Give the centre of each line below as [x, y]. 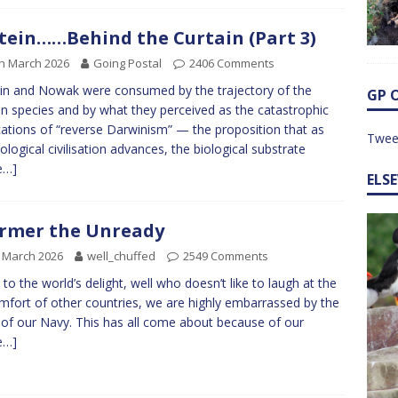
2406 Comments [232, 63]
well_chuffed [121, 256]
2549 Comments [226, 256]
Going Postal [127, 63]
